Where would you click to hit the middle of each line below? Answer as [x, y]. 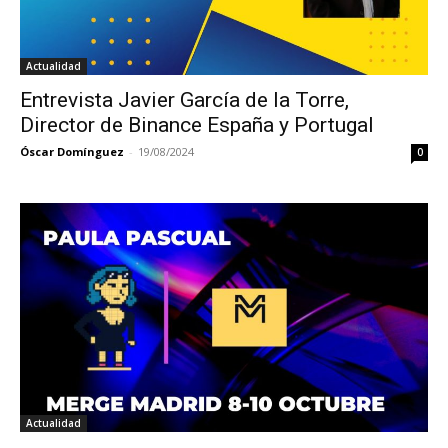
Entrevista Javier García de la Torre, [184, 99]
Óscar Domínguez [72, 151]
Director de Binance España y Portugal [197, 124]
